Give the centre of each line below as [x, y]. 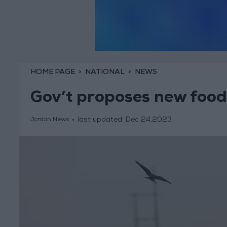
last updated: [101, 120]
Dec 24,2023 [148, 120]
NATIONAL [105, 72]
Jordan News [49, 120]
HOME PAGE [52, 72]
